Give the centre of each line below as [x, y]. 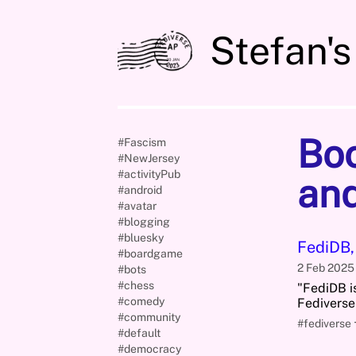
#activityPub [149, 174]
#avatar [137, 205]
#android [140, 190]
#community [149, 317]
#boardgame [150, 253]
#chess [136, 285]
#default [139, 333]
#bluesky [141, 237]
